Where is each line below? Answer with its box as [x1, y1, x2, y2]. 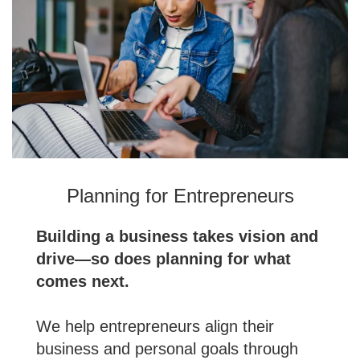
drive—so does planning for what [36, 249, 291, 268]
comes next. [36, 272, 129, 290]
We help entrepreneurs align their [36, 317, 274, 335]
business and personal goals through [36, 339, 298, 358]
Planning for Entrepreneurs [66, 184, 294, 207]
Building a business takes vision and [36, 227, 318, 245]
